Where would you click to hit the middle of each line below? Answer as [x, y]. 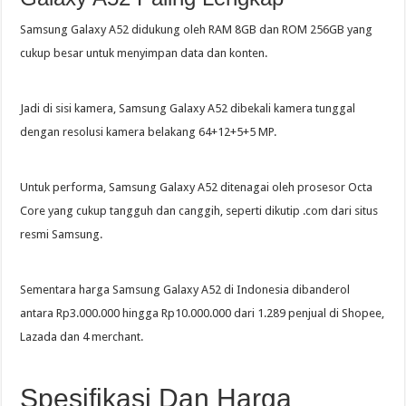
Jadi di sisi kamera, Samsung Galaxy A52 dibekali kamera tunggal [188, 108]
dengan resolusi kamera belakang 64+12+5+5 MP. [149, 131]
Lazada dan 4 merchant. [82, 336]
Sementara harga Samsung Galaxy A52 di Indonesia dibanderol [185, 289]
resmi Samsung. [62, 234]
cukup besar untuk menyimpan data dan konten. [144, 53]
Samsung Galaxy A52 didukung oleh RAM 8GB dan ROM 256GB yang [197, 29]
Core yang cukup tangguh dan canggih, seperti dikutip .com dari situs [199, 210]
